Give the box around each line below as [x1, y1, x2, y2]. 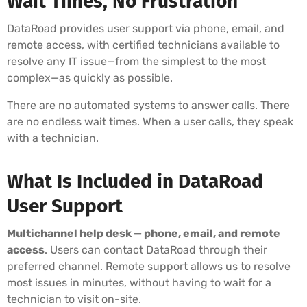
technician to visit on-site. [7, 292, 141, 306]
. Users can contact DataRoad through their [45, 243, 267, 256]
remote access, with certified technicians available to [7, 38, 280, 51]
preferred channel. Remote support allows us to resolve [7, 259, 291, 273]
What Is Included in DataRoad [7, 169, 263, 193]
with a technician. [7, 131, 99, 145]
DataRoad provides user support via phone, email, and [7, 21, 284, 35]
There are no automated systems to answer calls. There [7, 98, 290, 112]
